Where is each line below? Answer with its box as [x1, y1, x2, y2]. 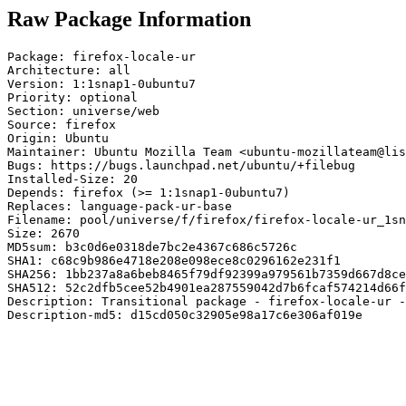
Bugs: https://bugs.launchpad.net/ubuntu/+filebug [7, 158, 355, 172]
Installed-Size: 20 [7, 171, 138, 186]
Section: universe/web [7, 103, 159, 118]
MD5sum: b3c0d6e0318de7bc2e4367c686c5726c [7, 239, 297, 254]
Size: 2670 [7, 226, 80, 240]
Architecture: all [7, 63, 130, 77]
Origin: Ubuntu [7, 130, 109, 145]
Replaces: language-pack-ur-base [7, 198, 232, 213]
